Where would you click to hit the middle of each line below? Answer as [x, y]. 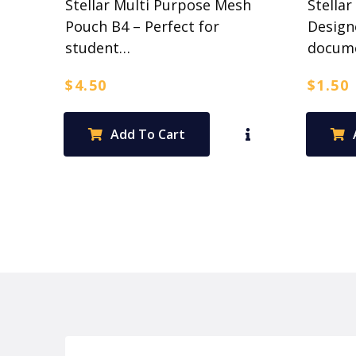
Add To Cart [148, 134]
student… [98, 47]
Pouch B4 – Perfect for [143, 26]
